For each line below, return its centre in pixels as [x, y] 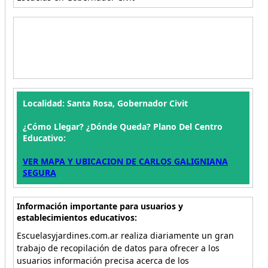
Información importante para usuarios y [100, 206]
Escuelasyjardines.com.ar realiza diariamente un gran [125, 235]
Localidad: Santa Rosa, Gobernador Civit [105, 103]
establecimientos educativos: [77, 217]
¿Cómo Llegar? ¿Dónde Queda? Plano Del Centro [122, 127]
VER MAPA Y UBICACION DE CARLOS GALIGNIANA [125, 161]
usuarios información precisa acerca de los [103, 261]
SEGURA [39, 173]
